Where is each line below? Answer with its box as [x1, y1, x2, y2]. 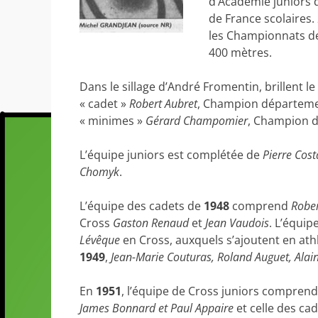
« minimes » [79, 113, 146, 128]
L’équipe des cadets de [79, 198, 204, 214]
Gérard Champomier [146, 113, 248, 128]
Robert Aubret [129, 96, 197, 111]
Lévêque [79, 232, 120, 248]
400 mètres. [208, 45, 272, 60]
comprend [229, 198, 291, 214]
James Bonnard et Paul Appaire [79, 300, 234, 316]
